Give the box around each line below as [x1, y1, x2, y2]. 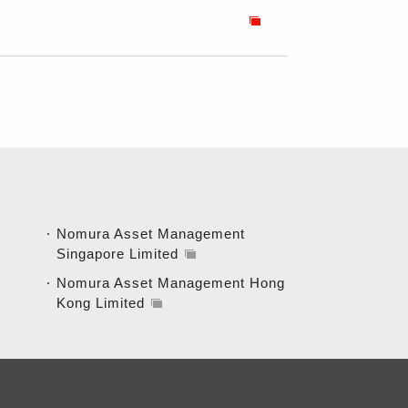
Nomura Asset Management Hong [56, 275, 285, 291]
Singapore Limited [56, 246, 178, 261]
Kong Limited [56, 295, 145, 311]
